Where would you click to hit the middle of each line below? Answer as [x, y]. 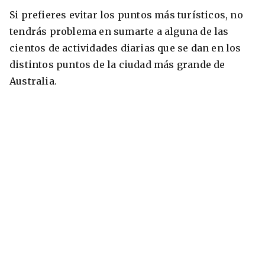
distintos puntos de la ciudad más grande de [117, 65]
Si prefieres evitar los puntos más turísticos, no [126, 15]
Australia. [35, 81]
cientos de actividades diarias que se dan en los [125, 48]
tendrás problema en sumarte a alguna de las [119, 32]
